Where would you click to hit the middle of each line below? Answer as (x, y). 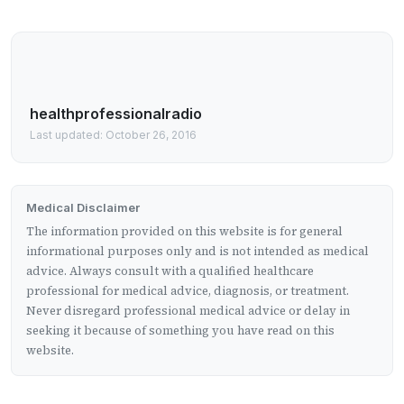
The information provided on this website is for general (184, 232)
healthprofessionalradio (116, 114)
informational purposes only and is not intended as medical (197, 252)
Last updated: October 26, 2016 (113, 135)
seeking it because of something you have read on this (180, 331)
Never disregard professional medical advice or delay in (188, 311)
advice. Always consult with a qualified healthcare (170, 271)
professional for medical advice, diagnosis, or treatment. (188, 291)
